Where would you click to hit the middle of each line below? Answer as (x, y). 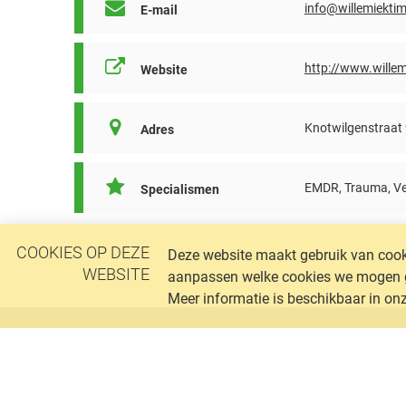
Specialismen (178, 189)
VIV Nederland (121, 346)
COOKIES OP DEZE (83, 253)
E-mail (157, 10)
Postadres (107, 390)
